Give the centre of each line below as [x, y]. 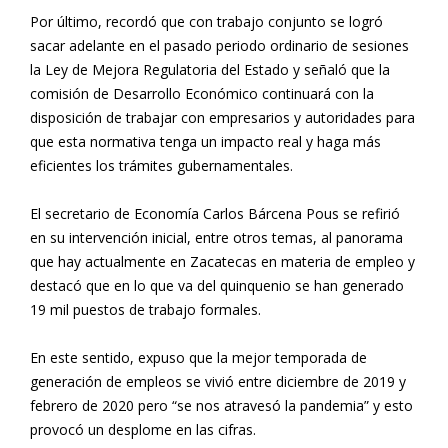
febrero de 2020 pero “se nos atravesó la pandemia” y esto [221, 405]
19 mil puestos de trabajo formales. [145, 309]
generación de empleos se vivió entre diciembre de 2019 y [218, 381]
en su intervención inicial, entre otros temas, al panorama [216, 237]
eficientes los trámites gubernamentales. [161, 165]
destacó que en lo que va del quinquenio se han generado [217, 285]
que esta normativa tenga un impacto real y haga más [205, 141]
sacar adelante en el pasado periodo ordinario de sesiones [219, 45]
